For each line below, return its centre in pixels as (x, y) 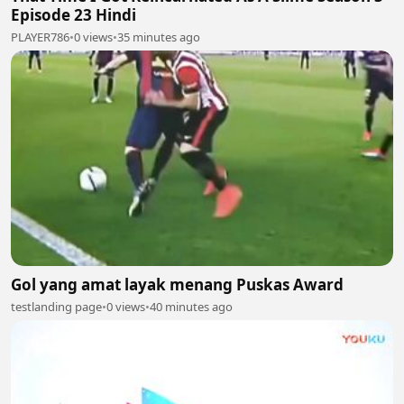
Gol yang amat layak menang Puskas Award (177, 284)
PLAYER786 (40, 37)
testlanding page (56, 306)
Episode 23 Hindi (73, 15)
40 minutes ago (191, 306)
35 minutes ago (159, 37)
